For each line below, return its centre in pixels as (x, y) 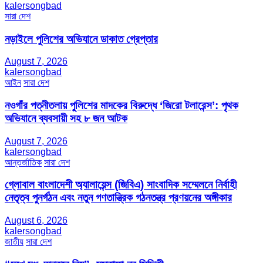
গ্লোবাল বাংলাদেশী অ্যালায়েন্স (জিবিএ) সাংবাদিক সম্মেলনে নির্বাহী (121, 185)
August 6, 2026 (36, 221)
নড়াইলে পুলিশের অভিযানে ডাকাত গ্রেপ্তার (81, 39)
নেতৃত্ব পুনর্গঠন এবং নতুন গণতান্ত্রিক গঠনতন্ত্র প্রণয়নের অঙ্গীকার (118, 198)
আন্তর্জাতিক (23, 162)
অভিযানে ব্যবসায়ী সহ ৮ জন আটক (66, 119)
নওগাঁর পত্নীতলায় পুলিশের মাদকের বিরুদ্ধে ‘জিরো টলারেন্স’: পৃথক (122, 106)
